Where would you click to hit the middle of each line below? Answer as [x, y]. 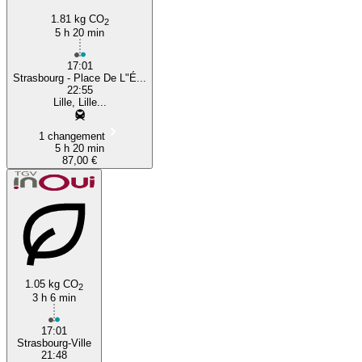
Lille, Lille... [80, 102]
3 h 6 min [54, 297]
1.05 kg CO [52, 284]
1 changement [72, 136]
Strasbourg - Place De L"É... [80, 78]
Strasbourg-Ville [54, 343]
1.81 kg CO [77, 19]
